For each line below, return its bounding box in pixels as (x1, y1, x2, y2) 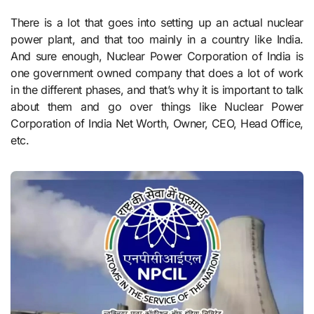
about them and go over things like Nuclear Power (11, 100, 303, 114)
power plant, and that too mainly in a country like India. (11, 32, 303, 47)
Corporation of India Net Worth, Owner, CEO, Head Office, (11, 116, 303, 131)
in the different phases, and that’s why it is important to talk (11, 83, 303, 97)
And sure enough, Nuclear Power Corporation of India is (11, 49, 303, 64)
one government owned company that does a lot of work (11, 66, 303, 81)
